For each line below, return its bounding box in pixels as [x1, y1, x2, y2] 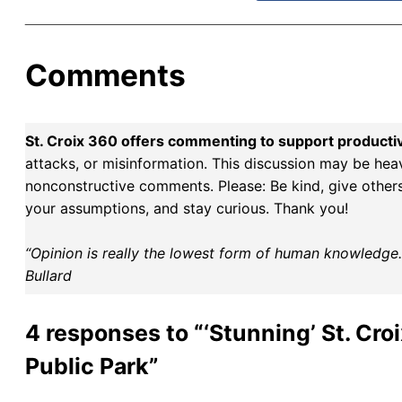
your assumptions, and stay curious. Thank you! [25, 198, 348, 217]
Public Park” [25, 352, 159, 380]
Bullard [25, 266, 72, 284]
